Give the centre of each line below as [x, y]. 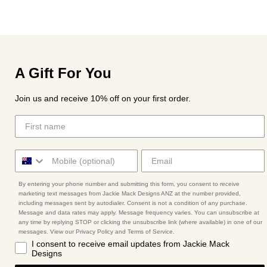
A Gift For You [63, 73]
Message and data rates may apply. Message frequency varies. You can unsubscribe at [139, 213]
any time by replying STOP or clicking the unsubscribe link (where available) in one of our [140, 222]
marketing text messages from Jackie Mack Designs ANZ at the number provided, [130, 194]
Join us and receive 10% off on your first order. [103, 99]
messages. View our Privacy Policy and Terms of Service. [97, 232]
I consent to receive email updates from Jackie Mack [131, 244]
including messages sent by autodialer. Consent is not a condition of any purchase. [133, 203]
